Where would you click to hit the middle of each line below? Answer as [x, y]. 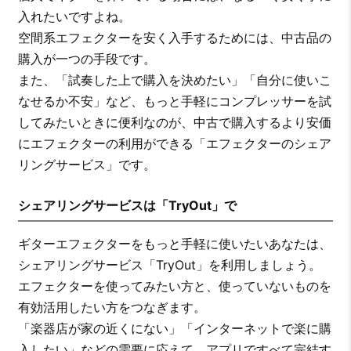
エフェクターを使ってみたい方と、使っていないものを [174, 286]
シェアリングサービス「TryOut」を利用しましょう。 [169, 265]
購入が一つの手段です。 [87, 59]
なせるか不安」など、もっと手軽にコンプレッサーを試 [174, 101]
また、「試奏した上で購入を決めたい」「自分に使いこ [174, 80]
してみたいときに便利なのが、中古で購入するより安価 [174, 123]
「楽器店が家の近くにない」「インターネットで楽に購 [174, 329]
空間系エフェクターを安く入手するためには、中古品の [174, 38]
